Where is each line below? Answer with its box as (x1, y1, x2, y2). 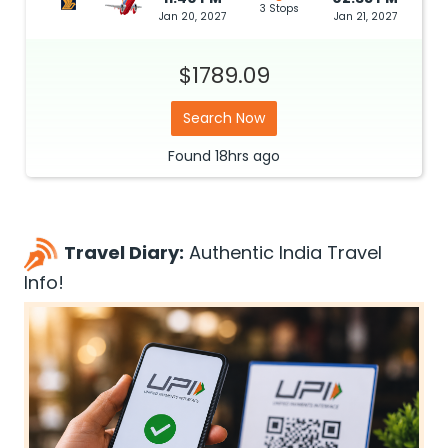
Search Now (183, 108, 265, 128)
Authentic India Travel (184, 240, 382, 266)
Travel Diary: (64, 240, 184, 266)
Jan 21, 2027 (333, 9, 397, 24)
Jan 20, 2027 (159, 9, 227, 24)
